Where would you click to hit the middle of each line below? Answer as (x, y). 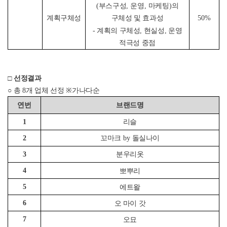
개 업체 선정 (46, 90)
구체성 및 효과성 (137, 18)
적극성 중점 (137, 43)
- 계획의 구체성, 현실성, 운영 (137, 30)
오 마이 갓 (130, 203)
